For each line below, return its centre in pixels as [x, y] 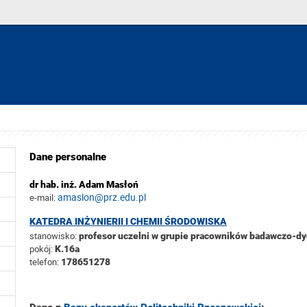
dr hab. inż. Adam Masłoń [84, 184]
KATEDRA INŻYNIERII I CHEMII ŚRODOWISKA [128, 222]
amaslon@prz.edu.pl [102, 197]
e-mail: [42, 197]
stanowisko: [53, 236]
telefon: [44, 262]
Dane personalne [68, 157]
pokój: [42, 249]
